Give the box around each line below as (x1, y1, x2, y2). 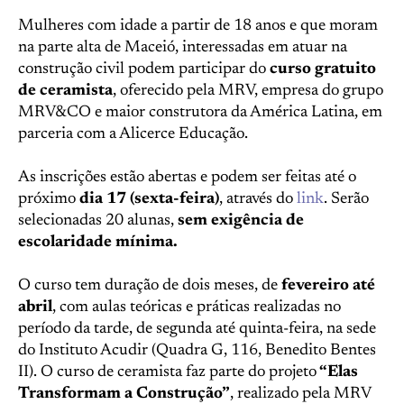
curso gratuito (270, 61, 376, 78)
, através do (219, 191, 297, 207)
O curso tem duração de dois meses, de (18, 278, 278, 294)
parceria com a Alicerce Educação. (18, 126, 248, 142)
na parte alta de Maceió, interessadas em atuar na (18, 40, 347, 56)
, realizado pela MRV (230, 386, 371, 402)
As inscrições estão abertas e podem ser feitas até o (18, 170, 356, 186)
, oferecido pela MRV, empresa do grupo (113, 83, 383, 99)
